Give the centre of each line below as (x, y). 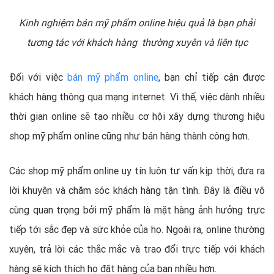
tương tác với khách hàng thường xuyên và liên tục (137, 42)
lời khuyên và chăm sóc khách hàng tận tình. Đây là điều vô (137, 190)
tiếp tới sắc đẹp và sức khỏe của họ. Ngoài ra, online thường (137, 229)
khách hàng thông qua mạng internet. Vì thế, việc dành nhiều (137, 96)
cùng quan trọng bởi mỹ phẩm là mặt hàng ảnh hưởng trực (137, 209)
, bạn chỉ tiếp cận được (212, 77)
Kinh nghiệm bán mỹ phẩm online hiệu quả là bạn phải (137, 22)
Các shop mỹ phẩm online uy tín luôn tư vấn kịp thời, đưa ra (137, 170)
